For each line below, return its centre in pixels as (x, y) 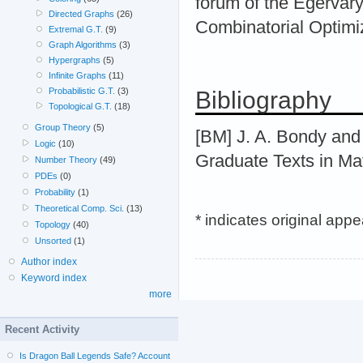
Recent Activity (42, 330)
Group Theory (63, 128)
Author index (49, 262)
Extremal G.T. (75, 30)
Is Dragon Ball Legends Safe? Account (95, 356)
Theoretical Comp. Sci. (80, 209)
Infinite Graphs (77, 76)
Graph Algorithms (82, 45)
